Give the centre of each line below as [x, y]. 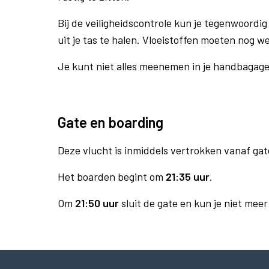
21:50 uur [97, 203]
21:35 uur [188, 177]
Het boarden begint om [112, 177]
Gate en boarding [110, 122]
